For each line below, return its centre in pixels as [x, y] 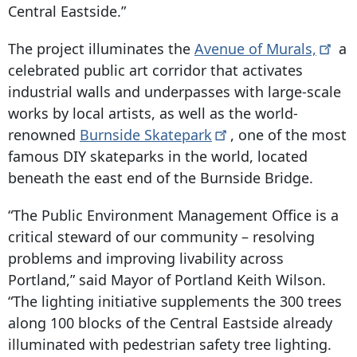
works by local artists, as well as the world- [153, 113]
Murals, [291, 48]
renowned [44, 134]
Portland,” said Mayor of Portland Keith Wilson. [167, 279]
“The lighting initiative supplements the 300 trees [175, 301]
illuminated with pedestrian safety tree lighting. [170, 344]
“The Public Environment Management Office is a [173, 215]
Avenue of [230, 48]
